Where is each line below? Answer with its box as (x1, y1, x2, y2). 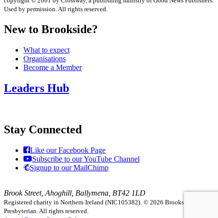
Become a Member (23, 63, 82, 72)
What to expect (23, 46, 70, 54)
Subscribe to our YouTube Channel (32, 154, 140, 163)
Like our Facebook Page (30, 145, 106, 154)
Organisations (23, 54, 66, 63)
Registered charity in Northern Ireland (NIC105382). (4, 198, 142, 206)
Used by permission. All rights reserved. (4, 5, 108, 13)
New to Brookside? (4, 23, 98, 36)
